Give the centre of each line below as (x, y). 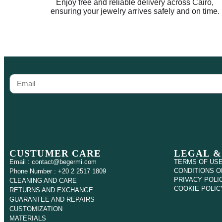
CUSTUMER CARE (55, 153)
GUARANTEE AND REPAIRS (52, 199)
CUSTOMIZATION (36, 209)
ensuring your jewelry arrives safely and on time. (135, 11)
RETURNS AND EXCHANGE (51, 190)
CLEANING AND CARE (43, 180)
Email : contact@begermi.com (53, 162)
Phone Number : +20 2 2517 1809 (58, 171)
